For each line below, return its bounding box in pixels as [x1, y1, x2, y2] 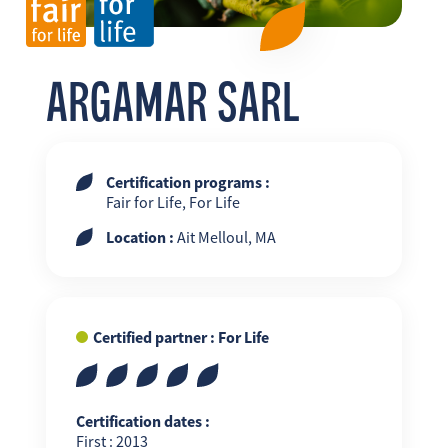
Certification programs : [105, 172, 270, 193]
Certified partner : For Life [92, 327, 269, 348]
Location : [105, 227, 174, 248]
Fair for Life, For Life [105, 192, 240, 213]
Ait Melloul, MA [173, 227, 276, 248]
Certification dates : [75, 411, 210, 432]
